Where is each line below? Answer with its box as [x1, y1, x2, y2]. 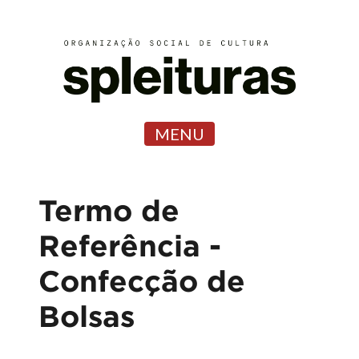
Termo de [38, 194, 179, 226]
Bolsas [38, 300, 135, 332]
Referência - [38, 229, 221, 261]
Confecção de [38, 264, 245, 296]
